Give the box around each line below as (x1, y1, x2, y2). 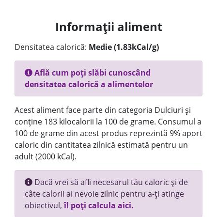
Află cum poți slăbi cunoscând (32, 67, 151, 78)
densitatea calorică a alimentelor (25, 79, 153, 90)
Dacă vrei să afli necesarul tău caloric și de (32, 177, 188, 187)
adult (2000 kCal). (15, 151, 77, 162)
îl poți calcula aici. (64, 200, 134, 211)
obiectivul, (25, 200, 64, 211)
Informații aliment (55, 18, 162, 34)
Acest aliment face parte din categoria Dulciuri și (15, 105, 191, 115)
